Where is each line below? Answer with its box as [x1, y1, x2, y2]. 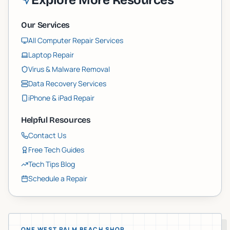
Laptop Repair [28, 50, 74, 60]
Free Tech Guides [28, 145, 84, 155]
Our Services [21, 20, 70, 30]
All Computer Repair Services [28, 35, 123, 45]
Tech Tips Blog [28, 159, 75, 169]
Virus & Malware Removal [28, 64, 110, 74]
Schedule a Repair [28, 174, 87, 183]
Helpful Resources [21, 115, 91, 125]
